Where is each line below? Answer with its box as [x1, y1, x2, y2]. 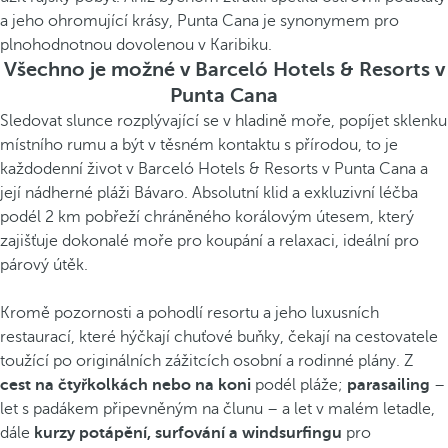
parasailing [347, 376, 430, 394]
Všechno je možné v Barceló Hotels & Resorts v [3, 58, 445, 81]
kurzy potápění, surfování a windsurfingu [34, 424, 342, 442]
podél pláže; [251, 376, 347, 394]
